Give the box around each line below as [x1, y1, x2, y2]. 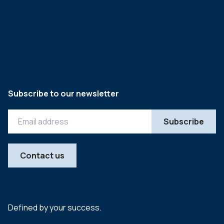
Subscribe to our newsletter [8, 88, 119, 99]
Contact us [20, 150, 64, 161]
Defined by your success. [8, 202, 101, 213]
